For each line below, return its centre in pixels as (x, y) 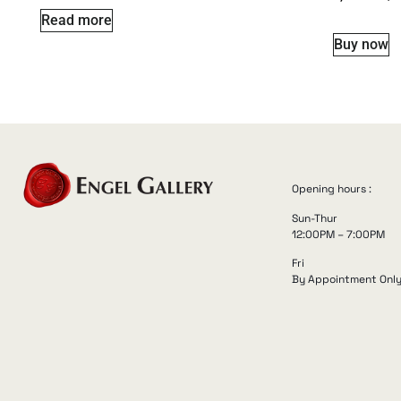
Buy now (361, 45)
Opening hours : (332, 189)
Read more (77, 21)
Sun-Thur (315, 218)
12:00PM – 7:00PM (339, 234)
